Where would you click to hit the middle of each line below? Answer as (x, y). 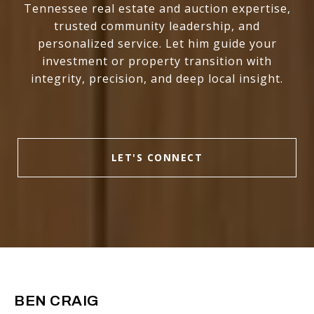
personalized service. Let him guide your (157, 44)
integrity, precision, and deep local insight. (157, 79)
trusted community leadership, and (157, 26)
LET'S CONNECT (157, 158)
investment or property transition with (157, 61)
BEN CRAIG (56, 301)
